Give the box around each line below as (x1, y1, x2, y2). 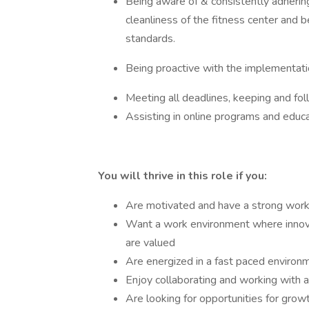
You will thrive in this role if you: (98, 168, 267, 183)
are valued (126, 235, 175, 250)
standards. (126, 31, 178, 46)
